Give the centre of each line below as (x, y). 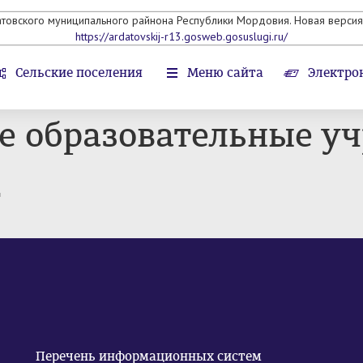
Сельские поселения (79, 73)
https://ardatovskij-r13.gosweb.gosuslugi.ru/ (181, 36)
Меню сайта (225, 73)
